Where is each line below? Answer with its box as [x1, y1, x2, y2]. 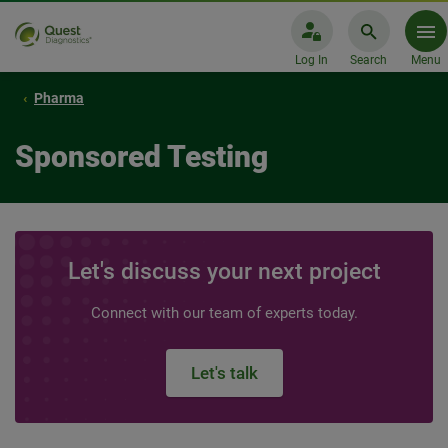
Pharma [34, 90, 84, 106]
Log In [295, 53, 328, 67]
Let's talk [190, 363, 258, 383]
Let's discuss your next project [67, 258, 381, 285]
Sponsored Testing [15, 139, 268, 174]
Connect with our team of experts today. [90, 304, 358, 322]
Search [350, 53, 387, 67]
